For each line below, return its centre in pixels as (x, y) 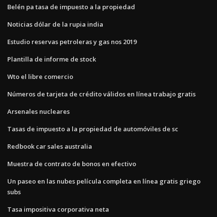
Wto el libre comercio (40, 76)
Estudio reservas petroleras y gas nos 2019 (72, 41)
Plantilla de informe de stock (52, 59)
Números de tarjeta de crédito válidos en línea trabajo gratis (101, 94)
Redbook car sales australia (50, 146)
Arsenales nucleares (39, 111)
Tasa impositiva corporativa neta (58, 209)
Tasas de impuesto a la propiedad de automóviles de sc (93, 129)
